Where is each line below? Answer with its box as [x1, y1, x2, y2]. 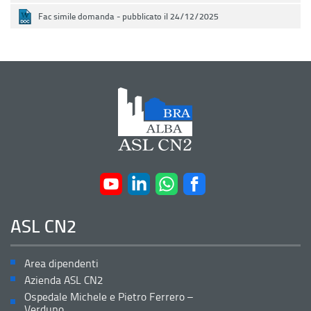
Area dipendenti [24, 255, 99, 271]
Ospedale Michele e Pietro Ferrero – [24, 288, 193, 304]
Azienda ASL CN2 [24, 271, 103, 287]
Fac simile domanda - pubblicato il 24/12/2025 [37, 10, 219, 23]
